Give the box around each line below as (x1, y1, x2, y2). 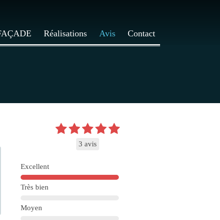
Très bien (21, 183, 49, 191)
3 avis (79, 140, 97, 148)
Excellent (21, 163, 49, 170)
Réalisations (44, 28, 87, 38)
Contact (128, 28, 155, 38)
